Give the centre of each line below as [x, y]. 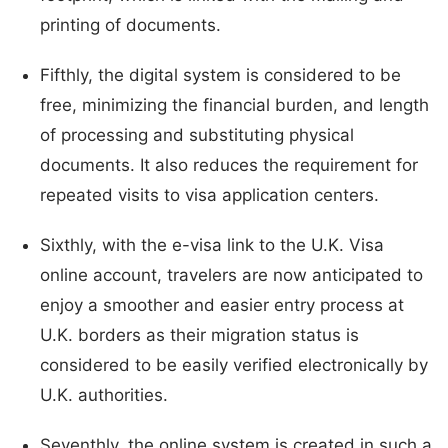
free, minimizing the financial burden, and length [234, 104]
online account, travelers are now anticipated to [231, 274]
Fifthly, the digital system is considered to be [220, 74]
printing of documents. [135, 24]
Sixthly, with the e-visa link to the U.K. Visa [212, 244]
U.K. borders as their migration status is [199, 334]
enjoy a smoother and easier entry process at [222, 304]
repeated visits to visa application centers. [214, 194]
